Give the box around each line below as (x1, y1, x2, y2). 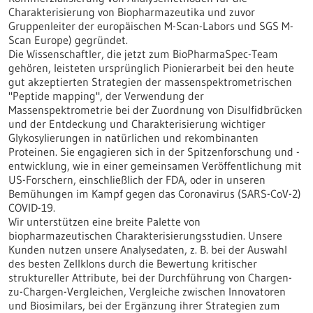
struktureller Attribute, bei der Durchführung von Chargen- (8, 270, 292, 284)
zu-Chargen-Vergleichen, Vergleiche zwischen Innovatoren (8, 284, 286, 298)
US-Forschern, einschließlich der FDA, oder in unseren (8, 173, 265, 187)
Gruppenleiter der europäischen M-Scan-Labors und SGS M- (8, 19, 293, 33)
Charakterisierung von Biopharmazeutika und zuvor (8, 5, 255, 19)
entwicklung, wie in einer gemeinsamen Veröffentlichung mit (8, 159, 302, 173)
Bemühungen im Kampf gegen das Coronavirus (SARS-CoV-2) (8, 187, 301, 201)
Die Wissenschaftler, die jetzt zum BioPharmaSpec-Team (8, 47, 278, 61)
